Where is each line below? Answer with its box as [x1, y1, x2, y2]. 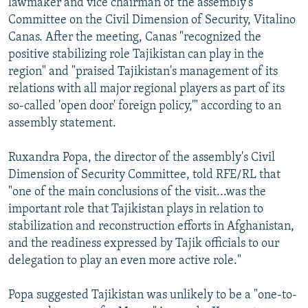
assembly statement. [8, 117, 116, 131]
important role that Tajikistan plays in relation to [8, 203, 263, 217]
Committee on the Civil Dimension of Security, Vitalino [8, 14, 296, 27]
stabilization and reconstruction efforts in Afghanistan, [8, 220, 294, 234]
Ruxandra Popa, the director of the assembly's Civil [8, 151, 275, 165]
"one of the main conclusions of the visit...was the [8, 186, 266, 199]
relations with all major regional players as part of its [8, 82, 285, 96]
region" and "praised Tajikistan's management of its [8, 65, 278, 79]
